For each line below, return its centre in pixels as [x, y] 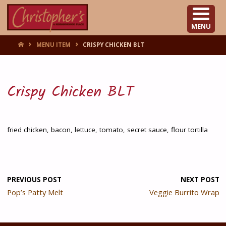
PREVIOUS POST [34, 179]
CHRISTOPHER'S [125, 8]
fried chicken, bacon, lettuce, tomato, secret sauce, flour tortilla [107, 130]
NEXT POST [200, 179]
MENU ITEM [54, 45]
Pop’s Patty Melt [35, 192]
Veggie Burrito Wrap [184, 192]
